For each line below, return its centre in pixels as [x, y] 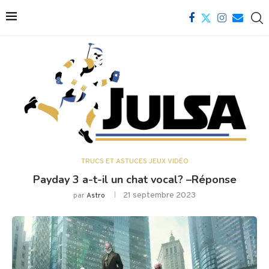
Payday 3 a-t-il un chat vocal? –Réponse [134, 180]
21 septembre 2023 [159, 196]
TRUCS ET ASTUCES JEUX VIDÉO [134, 162]
